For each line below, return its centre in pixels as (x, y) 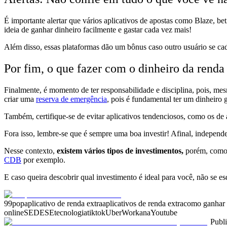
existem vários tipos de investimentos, (120, 150)
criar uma (20, 99)
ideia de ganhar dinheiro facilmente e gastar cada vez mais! (98, 29)
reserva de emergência (71, 99)
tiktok (96, 212)
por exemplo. (43, 160)
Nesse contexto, (30, 150)
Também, (19, 116)
